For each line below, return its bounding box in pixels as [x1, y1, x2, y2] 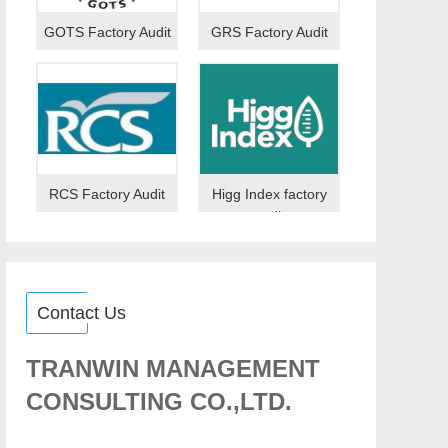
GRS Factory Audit [210, 24, 328, 40]
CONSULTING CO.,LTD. [26, 388, 292, 415]
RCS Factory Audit [49, 186, 165, 202]
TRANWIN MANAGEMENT [26, 355, 320, 382]
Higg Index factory [211, 186, 327, 202]
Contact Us [37, 303, 126, 323]
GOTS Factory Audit [43, 24, 171, 40]
